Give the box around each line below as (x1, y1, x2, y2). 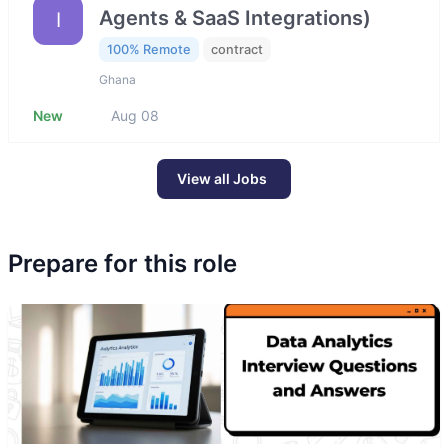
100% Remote (107, 41, 191, 57)
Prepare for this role (8, 249, 237, 279)
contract (211, 41, 263, 57)
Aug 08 (111, 107, 159, 125)
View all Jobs (177, 170, 267, 188)
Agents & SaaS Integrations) (99, 5, 371, 30)
